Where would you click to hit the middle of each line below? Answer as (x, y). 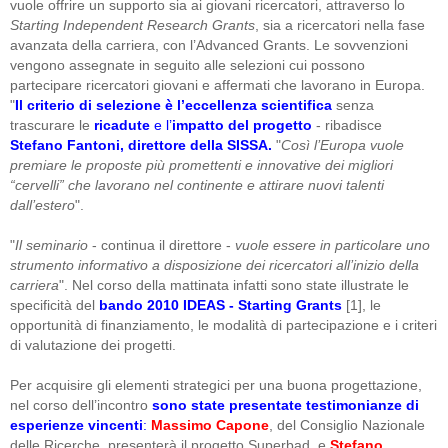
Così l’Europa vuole (342, 144)
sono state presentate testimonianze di (285, 404)
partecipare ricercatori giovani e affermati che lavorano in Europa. (217, 84)
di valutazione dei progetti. (93, 344)
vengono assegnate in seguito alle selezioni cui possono (187, 64)
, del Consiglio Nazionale (347, 424)
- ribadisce (349, 124)
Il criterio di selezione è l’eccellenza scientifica (173, 104)
